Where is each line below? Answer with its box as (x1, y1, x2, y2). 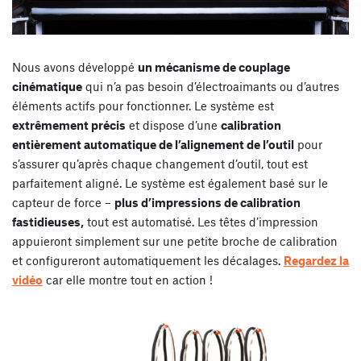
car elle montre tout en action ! (43, 272, 213, 287)
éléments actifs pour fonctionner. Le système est (12, 98, 274, 113)
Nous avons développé (12, 59, 138, 74)
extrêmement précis (12, 117, 126, 132)
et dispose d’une (126, 117, 221, 132)
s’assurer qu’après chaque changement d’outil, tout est (12, 156, 308, 171)
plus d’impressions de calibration (114, 194, 301, 210)
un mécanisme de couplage (138, 59, 290, 74)
